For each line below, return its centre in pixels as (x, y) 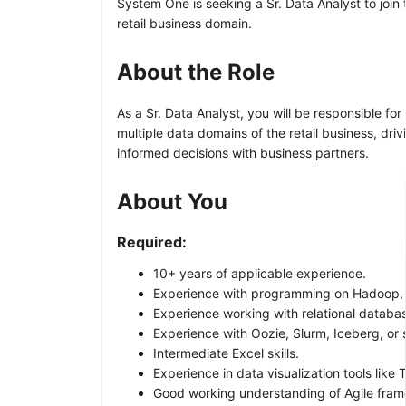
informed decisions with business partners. (243, 152)
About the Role (196, 72)
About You (172, 201)
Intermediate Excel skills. (226, 353)
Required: (152, 242)
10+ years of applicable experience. (260, 273)
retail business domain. (184, 23)
